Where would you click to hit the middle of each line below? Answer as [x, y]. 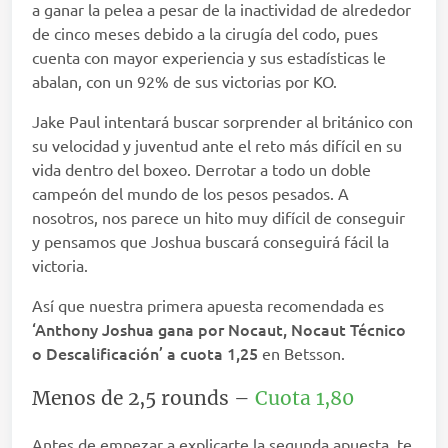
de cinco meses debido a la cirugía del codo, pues [205, 33]
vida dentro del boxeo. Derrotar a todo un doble [201, 169]
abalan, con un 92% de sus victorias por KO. [184, 81]
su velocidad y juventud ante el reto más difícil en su [217, 145]
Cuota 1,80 [304, 398]
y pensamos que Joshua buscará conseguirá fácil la [210, 241]
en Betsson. [301, 353]
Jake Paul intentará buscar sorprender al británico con [222, 121]
